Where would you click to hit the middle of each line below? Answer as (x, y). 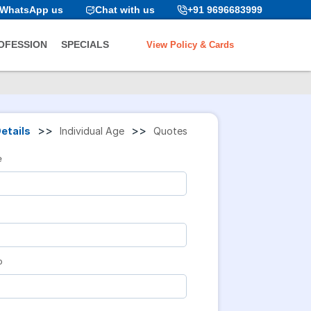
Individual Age (92, 131)
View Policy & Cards (190, 44)
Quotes (171, 131)
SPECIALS (85, 45)
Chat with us (125, 10)
